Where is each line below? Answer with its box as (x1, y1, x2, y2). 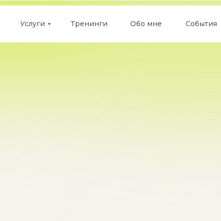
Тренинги (71, 19, 108, 28)
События (185, 19, 217, 28)
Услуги (20, 19, 45, 28)
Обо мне (130, 19, 162, 28)
